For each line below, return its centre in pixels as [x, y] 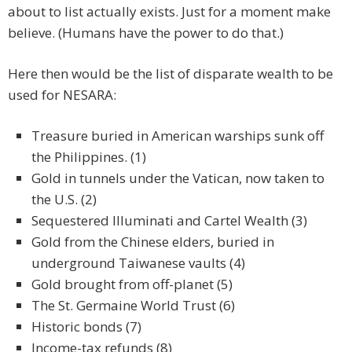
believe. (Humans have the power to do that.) [146, 33]
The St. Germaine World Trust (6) [133, 306]
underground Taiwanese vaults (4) [138, 263]
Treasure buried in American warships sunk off [178, 136]
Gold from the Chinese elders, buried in [153, 242]
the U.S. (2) [64, 200]
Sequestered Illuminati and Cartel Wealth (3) [169, 221]
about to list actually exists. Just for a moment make [169, 12]
